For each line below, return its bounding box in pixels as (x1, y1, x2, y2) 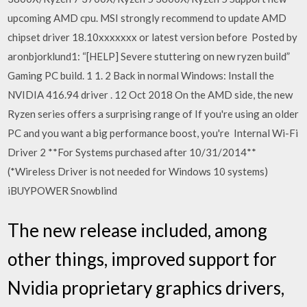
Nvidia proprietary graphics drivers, (8, 276, 285, 299)
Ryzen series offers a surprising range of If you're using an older (8, 108, 299, 120)
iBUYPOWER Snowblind (8, 184, 118, 197)
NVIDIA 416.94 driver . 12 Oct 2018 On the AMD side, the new (8, 88, 293, 101)
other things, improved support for (8, 247, 278, 270)
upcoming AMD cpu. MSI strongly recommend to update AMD (8, 12, 287, 24)
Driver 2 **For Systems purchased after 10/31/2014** (8, 146, 257, 158)
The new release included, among (8, 219, 268, 241)
